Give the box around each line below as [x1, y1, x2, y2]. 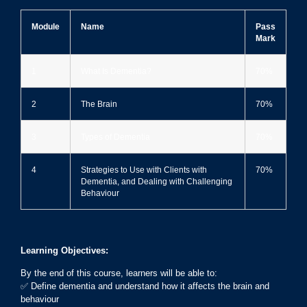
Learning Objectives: [21, 245, 108, 256]
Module [32, 22, 60, 32]
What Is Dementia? [81, 66, 151, 76]
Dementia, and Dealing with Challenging [81, 177, 232, 186]
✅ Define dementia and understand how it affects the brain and [21, 281, 269, 292]
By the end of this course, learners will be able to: [21, 268, 217, 279]
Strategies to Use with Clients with [81, 165, 207, 175]
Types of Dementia [81, 132, 150, 142]
